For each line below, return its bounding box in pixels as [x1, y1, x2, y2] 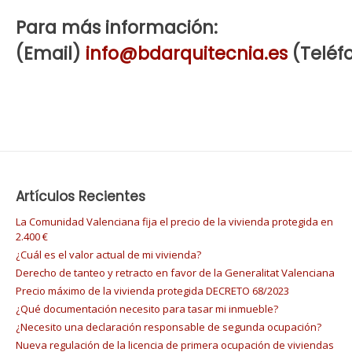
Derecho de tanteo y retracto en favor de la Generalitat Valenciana [16, 266, 335, 280]
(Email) [16, 40, 86, 66]
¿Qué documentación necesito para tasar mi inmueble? [16, 302, 278, 317]
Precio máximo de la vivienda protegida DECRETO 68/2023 [16, 284, 289, 299]
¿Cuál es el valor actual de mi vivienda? [16, 247, 201, 262]
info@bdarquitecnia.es [86, 40, 288, 66]
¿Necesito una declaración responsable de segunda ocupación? [16, 320, 321, 335]
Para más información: [16, 14, 218, 40]
